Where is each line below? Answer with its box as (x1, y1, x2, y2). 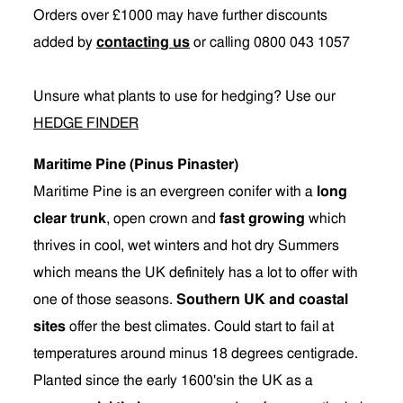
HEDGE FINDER (33, 116, 139, 130)
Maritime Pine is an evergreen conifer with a (33, 184, 313, 199)
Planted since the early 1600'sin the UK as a (33, 373, 313, 388)
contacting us (96, 35, 190, 49)
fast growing (216, 211, 305, 226)
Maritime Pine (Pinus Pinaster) (33, 157, 238, 172)
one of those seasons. (33, 292, 176, 307)
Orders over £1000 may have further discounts (33, 8, 327, 22)
